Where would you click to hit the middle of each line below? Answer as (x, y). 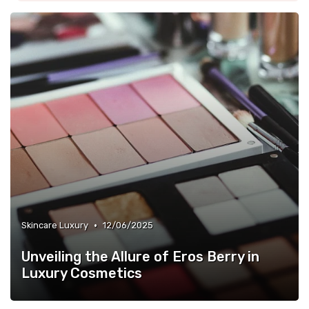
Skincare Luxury (55, 225)
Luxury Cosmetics (82, 273)
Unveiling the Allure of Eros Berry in (140, 257)
